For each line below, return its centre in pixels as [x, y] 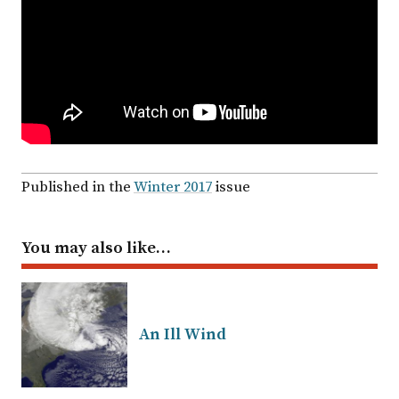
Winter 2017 [173, 187]
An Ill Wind [183, 334]
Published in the [77, 187]
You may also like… [96, 248]
